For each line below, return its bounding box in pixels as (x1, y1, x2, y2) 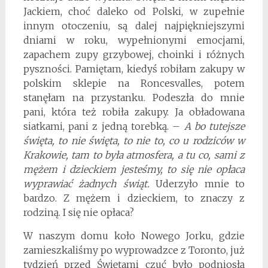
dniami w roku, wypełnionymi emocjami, (23, 34, 245, 47)
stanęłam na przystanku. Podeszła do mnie (23, 92, 245, 104)
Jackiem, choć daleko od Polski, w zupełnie (23, 5, 245, 18)
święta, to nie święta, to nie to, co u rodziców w (23, 135, 245, 147)
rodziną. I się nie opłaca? (23, 206, 134, 219)
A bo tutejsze (184, 120, 245, 133)
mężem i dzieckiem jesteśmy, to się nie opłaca (23, 163, 245, 176)
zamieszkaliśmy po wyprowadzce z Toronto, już (23, 244, 245, 257)
